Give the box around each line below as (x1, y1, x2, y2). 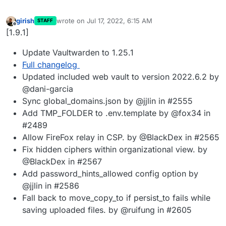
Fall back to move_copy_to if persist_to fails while (22, 192, 210, 203)
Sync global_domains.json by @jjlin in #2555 (22, 95, 193, 106)
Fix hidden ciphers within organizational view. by (22, 144, 207, 154)
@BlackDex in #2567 (22, 156, 102, 166)
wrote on (56, 16, 87, 25)
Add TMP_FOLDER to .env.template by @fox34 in (22, 107, 210, 118)
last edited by (55, 21, 98, 29)
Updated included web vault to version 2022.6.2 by (22, 71, 219, 82)
